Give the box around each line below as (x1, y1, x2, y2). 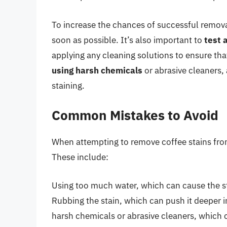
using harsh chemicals (52, 64, 142, 76)
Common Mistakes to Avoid (52, 106, 218, 124)
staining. (52, 80, 85, 91)
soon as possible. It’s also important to (52, 34, 204, 46)
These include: (52, 152, 108, 163)
